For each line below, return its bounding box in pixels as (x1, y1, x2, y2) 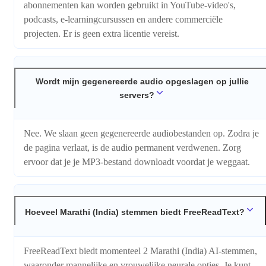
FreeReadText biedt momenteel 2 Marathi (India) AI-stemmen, (24, 245, 257, 256)
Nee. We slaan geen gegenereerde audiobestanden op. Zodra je (24, 128, 259, 139)
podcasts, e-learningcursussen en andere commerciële (24, 14, 223, 24)
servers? (119, 90, 154, 100)
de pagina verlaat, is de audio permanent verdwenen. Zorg (24, 142, 241, 153)
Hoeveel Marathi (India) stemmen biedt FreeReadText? (25, 207, 245, 217)
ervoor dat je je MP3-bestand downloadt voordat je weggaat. (24, 157, 250, 167)
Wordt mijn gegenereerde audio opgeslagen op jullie (35, 76, 249, 86)
